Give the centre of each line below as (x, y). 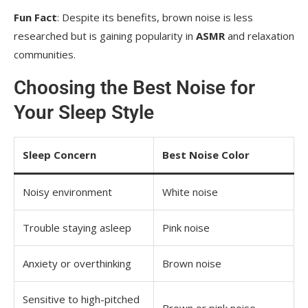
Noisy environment (67, 191)
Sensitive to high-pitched (81, 299)
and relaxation (260, 35)
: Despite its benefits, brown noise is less (155, 17)
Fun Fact (35, 17)
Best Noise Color (206, 154)
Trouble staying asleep (77, 227)
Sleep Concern (59, 154)
